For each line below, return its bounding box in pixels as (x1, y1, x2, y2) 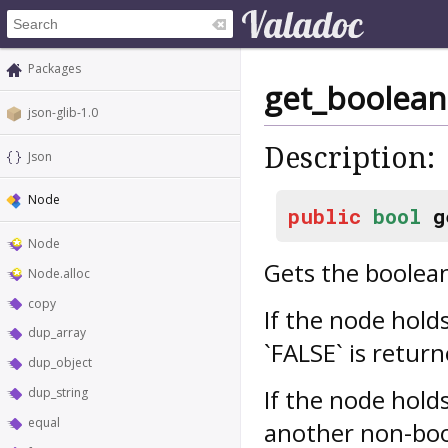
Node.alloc (28, 264, 90, 282)
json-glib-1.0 (28, 103, 98, 121)
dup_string (28, 384, 88, 402)
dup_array (28, 324, 86, 342)
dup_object (28, 354, 92, 372)
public (288, 201, 361, 230)
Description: (264, 141, 435, 176)
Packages (28, 60, 81, 77)
